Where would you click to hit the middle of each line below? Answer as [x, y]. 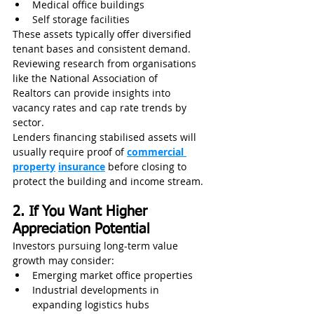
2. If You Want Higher [82, 212]
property [34, 167]
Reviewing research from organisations [106, 64]
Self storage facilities [81, 20]
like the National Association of [87, 78]
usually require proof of [70, 152]
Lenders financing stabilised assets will [106, 137]
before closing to [147, 167]
